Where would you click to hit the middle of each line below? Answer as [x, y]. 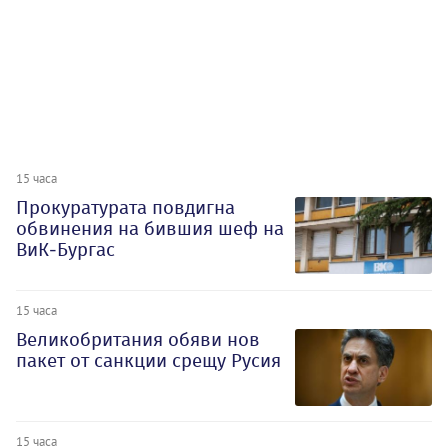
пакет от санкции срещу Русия [148, 360]
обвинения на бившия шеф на [150, 228]
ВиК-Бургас [65, 249]
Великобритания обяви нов [138, 339]
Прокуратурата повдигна [125, 207]
